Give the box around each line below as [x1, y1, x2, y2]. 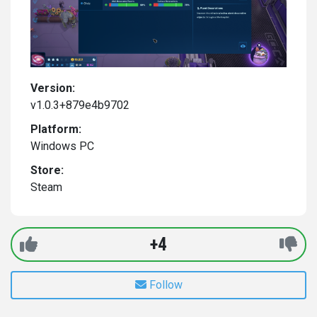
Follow [149, 277, 183, 292]
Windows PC [30, 139, 94, 153]
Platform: [30, 122, 81, 136]
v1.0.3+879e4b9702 [30, 98, 129, 112]
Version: [30, 81, 75, 95]
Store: [30, 163, 64, 177]
